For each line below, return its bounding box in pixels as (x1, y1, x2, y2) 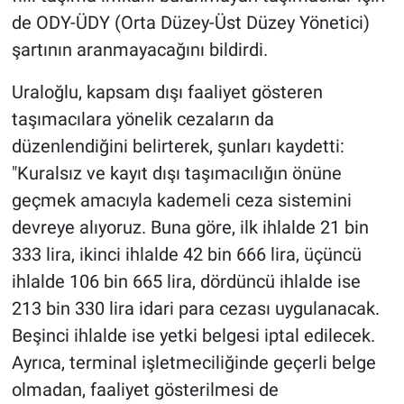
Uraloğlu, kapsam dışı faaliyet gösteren (11, 80, 323, 103)
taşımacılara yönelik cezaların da (11, 107, 274, 130)
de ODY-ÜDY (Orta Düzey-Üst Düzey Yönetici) (11, 11, 370, 33)
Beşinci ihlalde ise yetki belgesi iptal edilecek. (11, 324, 375, 346)
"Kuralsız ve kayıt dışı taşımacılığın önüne (11, 161, 342, 184)
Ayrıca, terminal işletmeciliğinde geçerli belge (11, 351, 376, 373)
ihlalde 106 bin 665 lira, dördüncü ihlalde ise (11, 270, 361, 292)
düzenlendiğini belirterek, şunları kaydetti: (11, 134, 344, 157)
